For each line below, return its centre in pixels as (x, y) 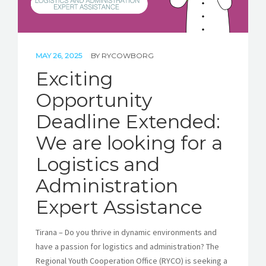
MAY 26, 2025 (60, 55)
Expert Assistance (119, 207)
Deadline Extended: (128, 121)
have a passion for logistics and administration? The (127, 246)
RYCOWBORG (128, 55)
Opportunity (94, 100)
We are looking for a (129, 142)
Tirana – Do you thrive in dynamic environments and (126, 232)
